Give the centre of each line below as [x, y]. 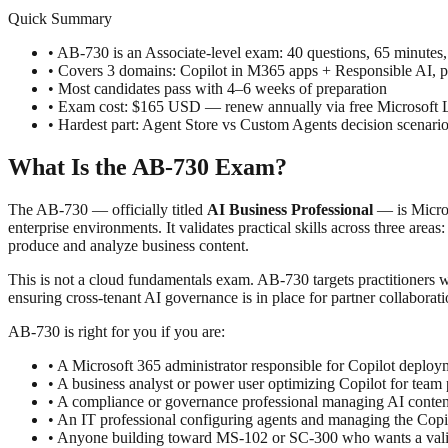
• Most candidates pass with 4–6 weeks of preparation [217, 88]
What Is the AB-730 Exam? [147, 166]
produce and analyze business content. [128, 245]
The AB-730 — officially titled [107, 209]
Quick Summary [60, 18]
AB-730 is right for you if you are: [116, 331]
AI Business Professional [290, 209]
